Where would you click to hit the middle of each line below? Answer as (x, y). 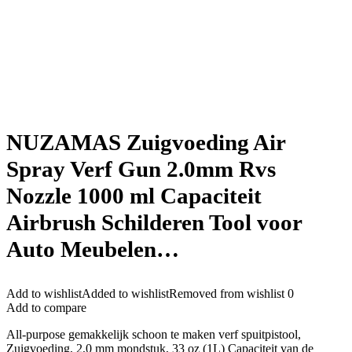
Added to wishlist (125, 293)
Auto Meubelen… (93, 249)
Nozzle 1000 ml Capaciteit (134, 196)
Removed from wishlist (227, 293)
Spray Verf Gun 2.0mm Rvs (141, 169)
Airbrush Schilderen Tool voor (154, 222)
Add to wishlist (44, 293)
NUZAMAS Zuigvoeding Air (146, 142)
